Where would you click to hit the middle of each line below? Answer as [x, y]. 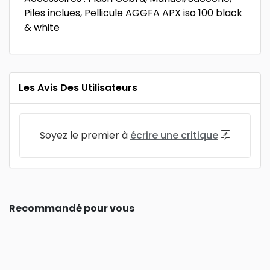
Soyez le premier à [85, 135]
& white [42, 27]
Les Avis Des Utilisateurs [78, 88]
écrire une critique [174, 135]
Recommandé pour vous [72, 208]
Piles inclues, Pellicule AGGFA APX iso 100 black [133, 13]
